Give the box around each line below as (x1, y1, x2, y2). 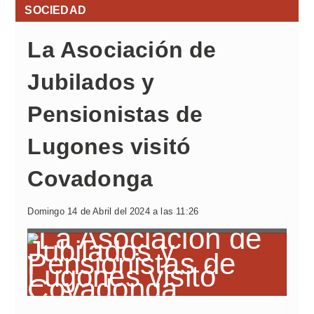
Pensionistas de (27, 102, 203, 127)
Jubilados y (27, 69, 155, 95)
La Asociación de (27, 37, 217, 62)
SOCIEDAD (25, 4, 86, 16)
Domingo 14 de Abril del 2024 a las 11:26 (27, 206, 199, 217)
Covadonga (27, 166, 153, 191)
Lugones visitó (27, 134, 191, 159)
